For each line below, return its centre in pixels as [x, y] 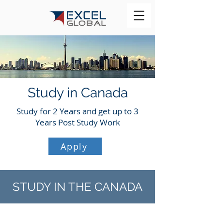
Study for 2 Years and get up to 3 [77, 111]
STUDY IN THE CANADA [77, 187]
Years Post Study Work [77, 122]
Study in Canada [77, 93]
